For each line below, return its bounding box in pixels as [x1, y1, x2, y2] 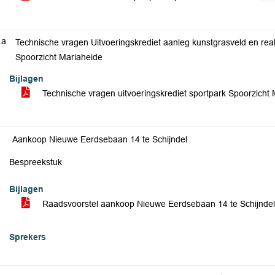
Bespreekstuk [9, 157, 62, 167]
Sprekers [9, 232, 46, 242]
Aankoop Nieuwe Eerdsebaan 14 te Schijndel [12, 134, 187, 144]
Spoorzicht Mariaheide [15, 52, 103, 62]
